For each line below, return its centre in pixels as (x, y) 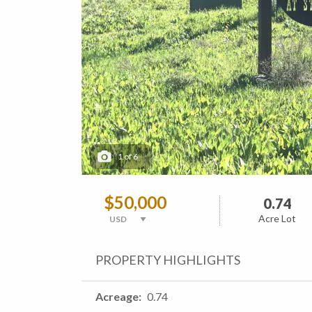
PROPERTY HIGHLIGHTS (168, 259)
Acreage (117, 296)
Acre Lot (278, 218)
